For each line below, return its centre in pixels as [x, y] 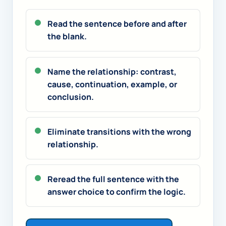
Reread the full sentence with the [113, 179]
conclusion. [70, 97]
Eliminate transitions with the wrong [119, 132]
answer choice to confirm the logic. [116, 192]
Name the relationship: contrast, [112, 71]
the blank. [67, 37]
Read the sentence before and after [117, 24]
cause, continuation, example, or [112, 84]
